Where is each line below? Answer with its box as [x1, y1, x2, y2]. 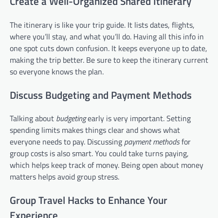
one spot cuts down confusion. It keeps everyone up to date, [10, 42, 207, 54]
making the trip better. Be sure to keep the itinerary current [10, 54, 208, 66]
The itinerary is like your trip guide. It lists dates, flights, [10, 18, 195, 31]
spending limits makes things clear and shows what [10, 124, 180, 136]
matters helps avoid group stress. [10, 171, 119, 183]
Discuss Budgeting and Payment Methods [10, 87, 192, 103]
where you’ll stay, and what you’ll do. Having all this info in [10, 30, 204, 42]
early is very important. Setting [86, 112, 191, 125]
